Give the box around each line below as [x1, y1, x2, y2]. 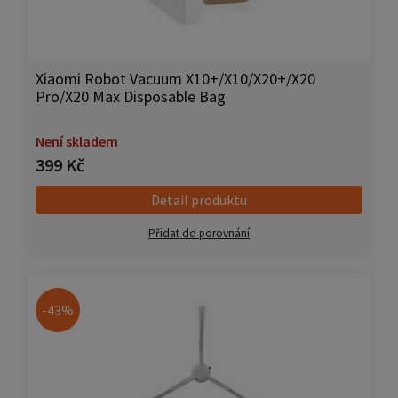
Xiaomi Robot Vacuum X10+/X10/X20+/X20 [36, 68, 315, 90]
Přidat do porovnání [148, 226, 250, 242]
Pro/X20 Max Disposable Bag [36, 86, 226, 107]
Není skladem [36, 132, 118, 151]
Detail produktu [151, 191, 247, 210]
